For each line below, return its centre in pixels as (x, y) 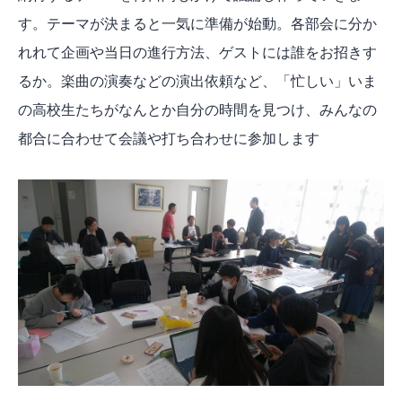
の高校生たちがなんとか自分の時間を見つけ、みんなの (197, 109)
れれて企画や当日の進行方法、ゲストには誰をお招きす (197, 52)
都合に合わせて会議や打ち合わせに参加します (169, 138)
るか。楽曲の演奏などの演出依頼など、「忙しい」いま (197, 80)
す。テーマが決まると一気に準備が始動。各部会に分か (197, 23)
